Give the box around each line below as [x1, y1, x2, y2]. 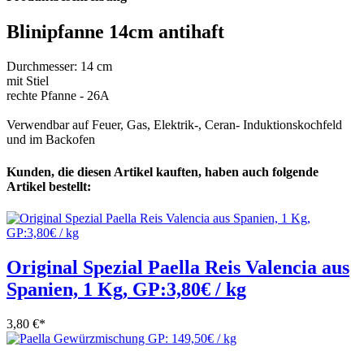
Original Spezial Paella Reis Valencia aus [6, 256, 349, 278]
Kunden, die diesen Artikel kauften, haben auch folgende [6, 164, 318, 179]
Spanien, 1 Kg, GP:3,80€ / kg [6, 278, 246, 300]
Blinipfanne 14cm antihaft [6, 21, 224, 43]
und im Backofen [6, 132, 95, 147]
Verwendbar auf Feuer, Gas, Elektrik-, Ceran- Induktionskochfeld [6, 118, 342, 132]
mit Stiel [6, 74, 49, 89]
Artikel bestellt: [6, 179, 91, 193]
